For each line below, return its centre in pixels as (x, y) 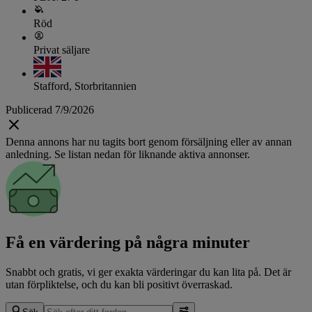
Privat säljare (62, 50)
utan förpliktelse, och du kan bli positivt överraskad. (119, 284)
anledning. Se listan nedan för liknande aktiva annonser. (128, 155)
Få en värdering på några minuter (128, 242)
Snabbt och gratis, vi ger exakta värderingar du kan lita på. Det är (148, 272)
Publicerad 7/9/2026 (50, 110)
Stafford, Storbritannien (85, 86)
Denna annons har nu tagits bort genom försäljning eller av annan (149, 142)
